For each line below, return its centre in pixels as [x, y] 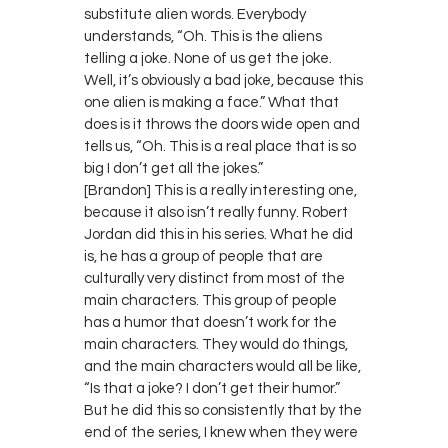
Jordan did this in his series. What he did [218, 234]
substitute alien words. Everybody [195, 14]
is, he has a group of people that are [203, 256]
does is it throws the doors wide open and [222, 124]
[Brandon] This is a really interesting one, [220, 190]
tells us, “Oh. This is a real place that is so [220, 146]
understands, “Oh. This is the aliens [203, 36]
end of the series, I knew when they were [221, 432]
